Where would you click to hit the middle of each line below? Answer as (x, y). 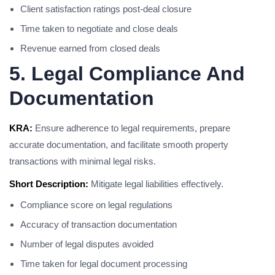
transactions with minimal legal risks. (83, 161)
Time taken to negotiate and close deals (99, 29)
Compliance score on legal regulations (96, 205)
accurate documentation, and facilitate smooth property (119, 145)
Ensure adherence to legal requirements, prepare (131, 128)
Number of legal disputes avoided (87, 244)
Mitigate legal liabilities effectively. (156, 184)
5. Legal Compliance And (127, 74)
